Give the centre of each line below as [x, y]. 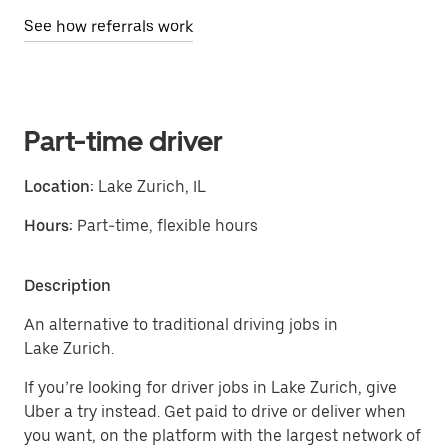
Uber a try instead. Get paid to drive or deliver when [215, 411]
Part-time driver [123, 141]
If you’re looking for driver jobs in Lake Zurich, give [210, 387]
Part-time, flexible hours [167, 225]
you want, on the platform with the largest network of [222, 435]
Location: [59, 186]
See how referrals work [108, 26]
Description [67, 285]
